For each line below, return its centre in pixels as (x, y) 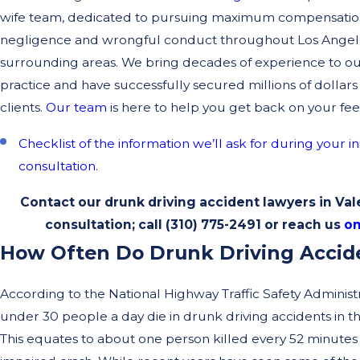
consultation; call (105, 225)
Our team (76, 108)
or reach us (302, 225)
